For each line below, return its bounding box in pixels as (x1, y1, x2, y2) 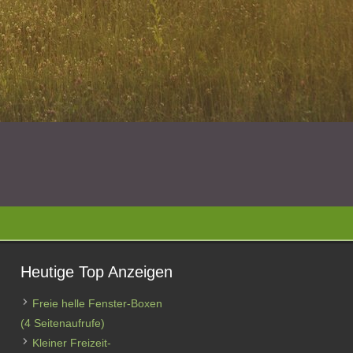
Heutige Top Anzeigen (20, 263, 173, 281)
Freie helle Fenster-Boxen (32, 297, 162, 310)
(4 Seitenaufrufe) (20, 317, 105, 329)
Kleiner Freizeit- (32, 336, 111, 349)
